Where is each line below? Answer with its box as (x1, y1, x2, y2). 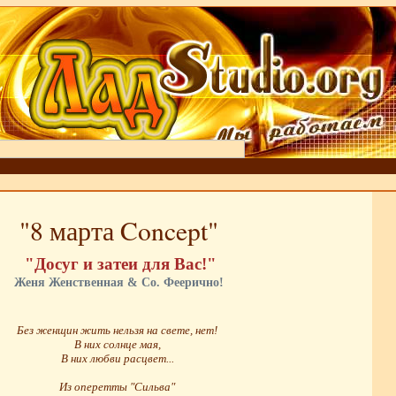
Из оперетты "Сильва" (59, 380, 175, 394)
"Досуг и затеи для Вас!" (25, 254, 217, 273)
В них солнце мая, (73, 338, 161, 352)
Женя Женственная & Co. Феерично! (14, 274, 224, 289)
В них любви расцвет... (60, 352, 174, 366)
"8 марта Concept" (19, 212, 218, 247)
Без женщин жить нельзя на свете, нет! (17, 324, 217, 338)
